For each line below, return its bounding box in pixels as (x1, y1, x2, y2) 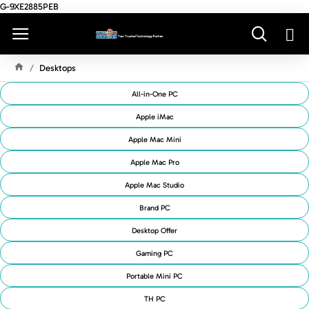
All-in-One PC (131, 90, 178, 99)
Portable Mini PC (126, 272, 183, 281)
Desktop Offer (132, 226, 177, 235)
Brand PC (139, 203, 170, 212)
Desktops (39, 63, 76, 73)
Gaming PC (136, 249, 173, 258)
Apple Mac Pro (130, 158, 179, 167)
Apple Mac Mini (128, 135, 181, 144)
